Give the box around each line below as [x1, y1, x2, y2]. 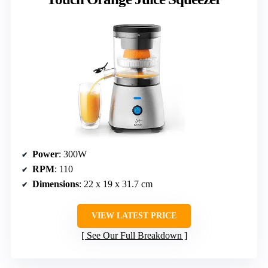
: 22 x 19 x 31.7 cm [79, 178, 153, 189]
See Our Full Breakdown [86, 230, 182, 240]
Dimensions [32, 178, 79, 189]
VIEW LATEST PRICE [92, 211, 176, 220]
